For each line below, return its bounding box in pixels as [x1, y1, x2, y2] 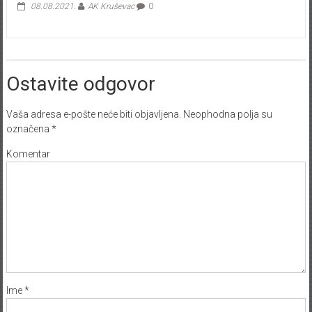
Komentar [6, 148, 50, 160]
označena [6, 123, 52, 135]
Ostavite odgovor [6, 72, 155, 96]
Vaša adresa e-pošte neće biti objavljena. [6, 109, 181, 120]
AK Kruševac [87, 1, 134, 12]
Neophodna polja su [180, 109, 272, 120]
